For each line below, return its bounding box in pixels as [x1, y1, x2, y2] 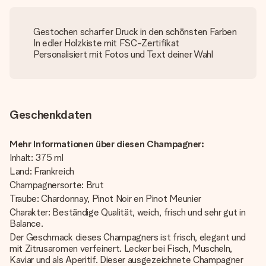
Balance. [9, 218, 43, 229]
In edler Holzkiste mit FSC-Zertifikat [33, 37, 180, 49]
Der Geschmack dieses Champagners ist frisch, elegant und [9, 232, 246, 243]
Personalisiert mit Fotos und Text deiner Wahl [33, 49, 213, 60]
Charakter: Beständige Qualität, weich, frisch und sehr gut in [9, 207, 246, 218]
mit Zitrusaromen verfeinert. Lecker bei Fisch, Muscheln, [9, 243, 233, 254]
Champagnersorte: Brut [9, 179, 104, 191]
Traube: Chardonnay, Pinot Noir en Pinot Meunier [9, 193, 201, 204]
